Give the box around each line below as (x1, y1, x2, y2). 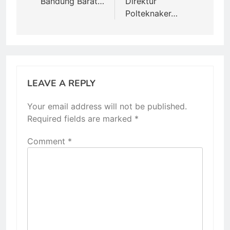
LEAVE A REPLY (27, 76, 95, 89)
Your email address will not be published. (27, 101, 187, 111)
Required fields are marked (27, 113, 135, 124)
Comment (27, 136, 68, 146)
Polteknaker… (125, 8, 178, 18)
